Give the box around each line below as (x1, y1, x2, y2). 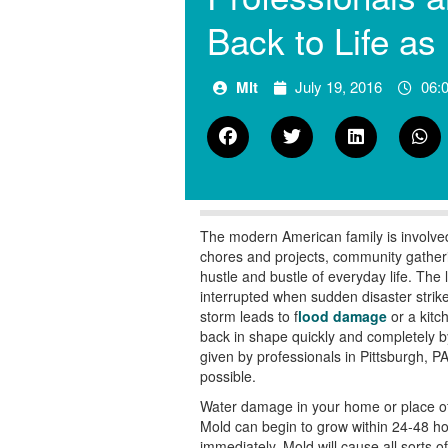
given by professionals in (199, 346, 356, 366)
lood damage (297, 306, 391, 326)
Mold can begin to (199, 416, 317, 436)
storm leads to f (199, 306, 298, 326)
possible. (199, 366, 256, 386)
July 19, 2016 (294, 76, 382, 97)
